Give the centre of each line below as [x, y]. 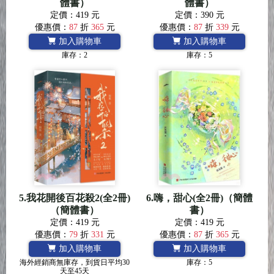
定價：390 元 [199, 15]
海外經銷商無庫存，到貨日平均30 [75, 262]
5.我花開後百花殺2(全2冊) [75, 198]
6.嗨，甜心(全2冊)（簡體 [199, 198]
